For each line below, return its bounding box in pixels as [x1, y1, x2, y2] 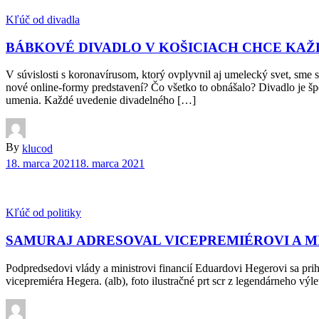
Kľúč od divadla [6, 14, 80, 26]
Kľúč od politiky [6, 206, 81, 219]
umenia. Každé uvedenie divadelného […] [6, 94, 196, 107]
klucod [22, 142, 53, 155]
